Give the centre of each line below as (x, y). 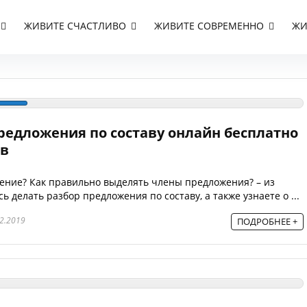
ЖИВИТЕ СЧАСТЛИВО (75, 26)
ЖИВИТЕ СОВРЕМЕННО (209, 26)
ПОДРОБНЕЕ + (267, 221)
